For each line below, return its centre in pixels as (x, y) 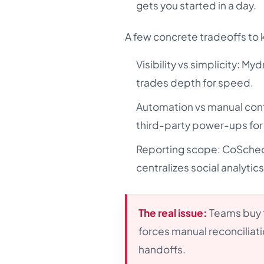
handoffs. (162, 250)
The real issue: (173, 213)
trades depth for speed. (195, 82)
